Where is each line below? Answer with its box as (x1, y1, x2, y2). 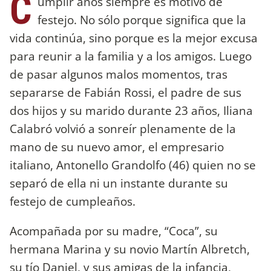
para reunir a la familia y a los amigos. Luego (10, 47, 252, 64)
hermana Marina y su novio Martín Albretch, (10, 240, 250, 257)
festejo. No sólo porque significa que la (38, 11, 246, 28)
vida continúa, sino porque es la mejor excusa (10, 29, 258, 46)
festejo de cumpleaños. (10, 192, 135, 209)
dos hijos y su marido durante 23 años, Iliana (10, 102, 253, 119)
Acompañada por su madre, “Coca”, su (10, 222, 218, 239)
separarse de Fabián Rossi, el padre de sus (10, 83, 241, 100)
